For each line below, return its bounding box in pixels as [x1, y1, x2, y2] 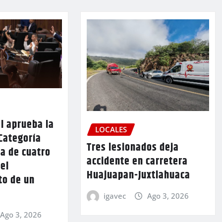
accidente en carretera [86, 153, 188, 170]
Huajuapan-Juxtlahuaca [86, 167, 190, 184]
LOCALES [95, 124, 127, 135]
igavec [104, 191, 126, 201]
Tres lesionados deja [86, 139, 179, 157]
